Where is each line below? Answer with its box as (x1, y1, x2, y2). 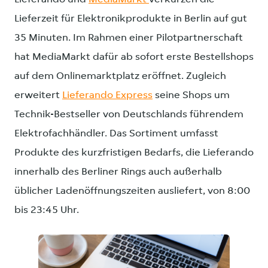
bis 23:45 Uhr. (14, 205, 79, 215)
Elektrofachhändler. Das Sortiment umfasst (14, 129, 218, 139)
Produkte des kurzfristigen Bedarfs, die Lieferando (14, 148, 254, 158)
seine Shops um (153, 90, 230, 100)
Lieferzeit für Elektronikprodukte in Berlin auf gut (14, 14, 247, 24)
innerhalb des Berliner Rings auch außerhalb (14, 167, 222, 177)
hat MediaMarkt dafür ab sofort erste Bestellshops (14, 52, 254, 62)
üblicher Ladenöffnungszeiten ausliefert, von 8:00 (14, 186, 250, 196)
